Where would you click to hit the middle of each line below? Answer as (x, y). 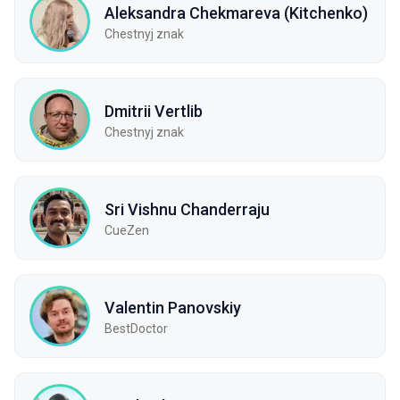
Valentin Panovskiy (173, 307)
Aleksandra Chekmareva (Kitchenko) (236, 12)
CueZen (127, 230)
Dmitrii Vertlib (154, 111)
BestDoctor (136, 328)
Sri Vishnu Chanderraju (187, 209)
